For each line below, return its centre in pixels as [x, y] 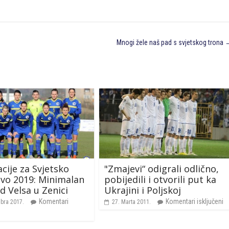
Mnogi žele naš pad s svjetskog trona [171, 42]
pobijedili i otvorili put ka [160, 179]
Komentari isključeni [194, 201]
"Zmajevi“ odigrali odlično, [162, 168]
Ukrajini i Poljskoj [143, 190]
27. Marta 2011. [131, 202]
